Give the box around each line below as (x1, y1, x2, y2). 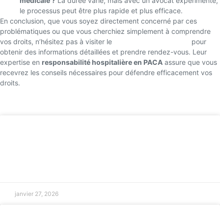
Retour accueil (11, 96, 57, 105)
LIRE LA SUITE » (15, 164, 60, 172)
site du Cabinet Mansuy (114, 37, 190, 46)
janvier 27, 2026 (15, 190, 58, 198)
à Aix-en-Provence (15, 138, 101, 150)
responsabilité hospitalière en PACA (42, 57, 163, 66)
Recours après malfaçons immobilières (15, 126, 198, 137)
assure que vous (163, 57, 217, 66)
